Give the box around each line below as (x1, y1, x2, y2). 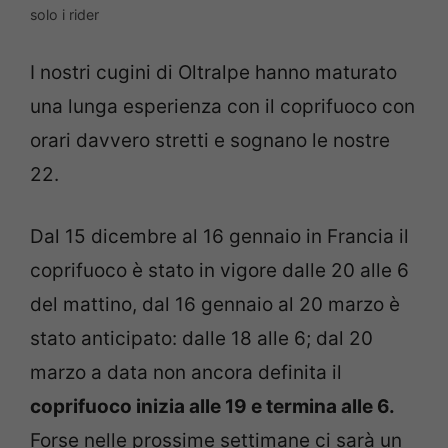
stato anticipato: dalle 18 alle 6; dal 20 (30, 327, 373, 351)
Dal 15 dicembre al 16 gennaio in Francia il (30, 225, 409, 249)
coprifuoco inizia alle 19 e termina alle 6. (30, 395, 395, 419)
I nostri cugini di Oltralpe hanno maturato (30, 60, 397, 84)
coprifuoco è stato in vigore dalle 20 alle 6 (30, 259, 409, 283)
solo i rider (30, 6, 99, 24)
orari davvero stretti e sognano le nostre (30, 128, 390, 152)
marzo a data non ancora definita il (30, 361, 342, 385)
